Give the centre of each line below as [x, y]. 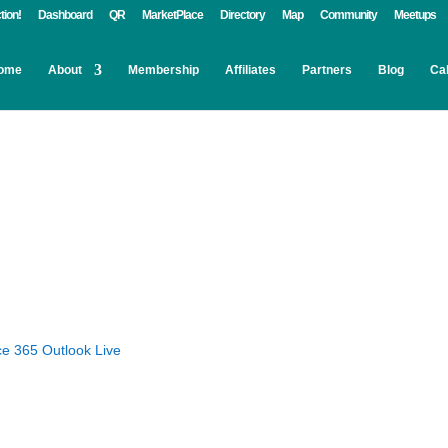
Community [348, 15]
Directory [242, 15]
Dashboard [65, 15]
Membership [163, 70]
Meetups [415, 15]
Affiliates [250, 70]
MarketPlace [172, 15]
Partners [327, 70]
